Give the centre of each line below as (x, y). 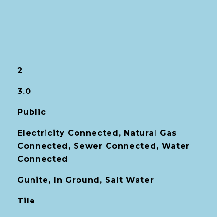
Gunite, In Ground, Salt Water (85, 180)
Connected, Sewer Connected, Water (103, 146)
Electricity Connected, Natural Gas (97, 133)
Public (31, 112)
